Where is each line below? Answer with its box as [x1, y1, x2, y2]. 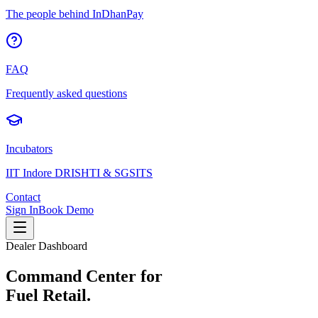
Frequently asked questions [6, 87, 127, 99]
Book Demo [38, 204, 94, 216]
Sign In [6, 204, 38, 216]
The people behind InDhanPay [6, 8, 143, 20]
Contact [6, 191, 40, 203]
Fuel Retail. [6, 285, 91, 305]
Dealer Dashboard [6, 240, 87, 252]
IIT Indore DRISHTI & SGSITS [6, 167, 153, 179]
